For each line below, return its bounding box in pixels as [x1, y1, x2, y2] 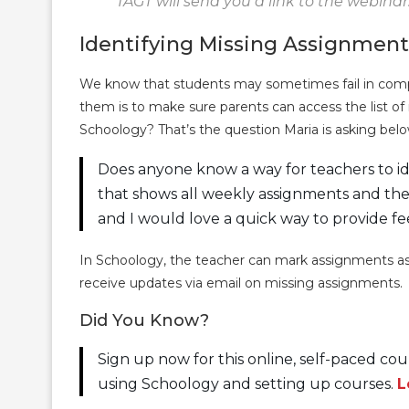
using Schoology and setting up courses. [98, 374, 397, 393]
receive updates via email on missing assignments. [79, 274, 403, 291]
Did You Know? [79, 309, 209, 330]
